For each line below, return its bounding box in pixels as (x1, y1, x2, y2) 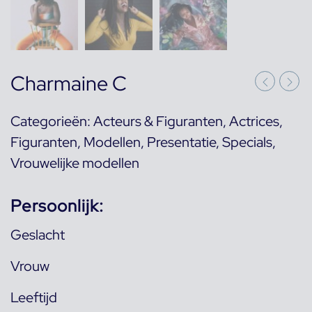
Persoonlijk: (10, 195, 104, 217)
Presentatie (147, 133, 216, 151)
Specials (222, 133, 272, 151)
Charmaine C (10, 70, 127, 97)
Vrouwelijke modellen (10, 154, 139, 172)
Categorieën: (10, 112, 93, 130)
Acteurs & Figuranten (93, 112, 223, 130)
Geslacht (10, 226, 65, 244)
